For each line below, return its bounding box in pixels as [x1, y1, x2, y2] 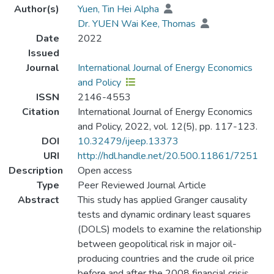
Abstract [17, 193, 59, 207]
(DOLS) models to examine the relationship [77, 223, 262, 237]
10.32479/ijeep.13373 [77, 135, 179, 149]
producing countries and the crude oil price [77, 252, 254, 266]
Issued [28, 46, 59, 61]
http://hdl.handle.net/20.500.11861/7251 [77, 149, 258, 163]
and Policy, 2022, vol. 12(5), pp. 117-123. [77, 120, 257, 134]
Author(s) [13, 2, 59, 17]
